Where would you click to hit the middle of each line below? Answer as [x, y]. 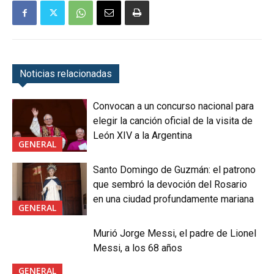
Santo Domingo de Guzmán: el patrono [175, 169]
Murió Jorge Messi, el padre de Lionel [175, 233]
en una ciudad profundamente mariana [174, 199]
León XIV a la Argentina [143, 136]
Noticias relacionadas [66, 74]
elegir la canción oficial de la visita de [173, 121]
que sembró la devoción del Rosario [170, 184]
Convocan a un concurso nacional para [174, 106]
